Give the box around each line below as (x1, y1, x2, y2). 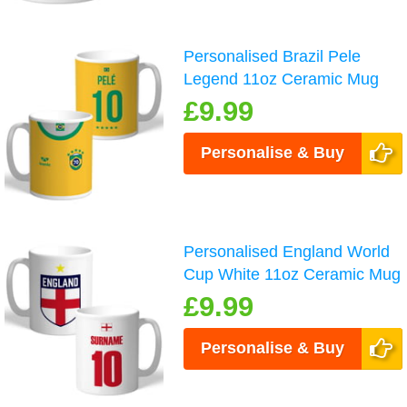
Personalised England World (184, 242, 391, 261)
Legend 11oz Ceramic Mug (184, 69, 380, 88)
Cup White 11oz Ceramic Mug (184, 264, 402, 283)
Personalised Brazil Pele (184, 46, 362, 65)
